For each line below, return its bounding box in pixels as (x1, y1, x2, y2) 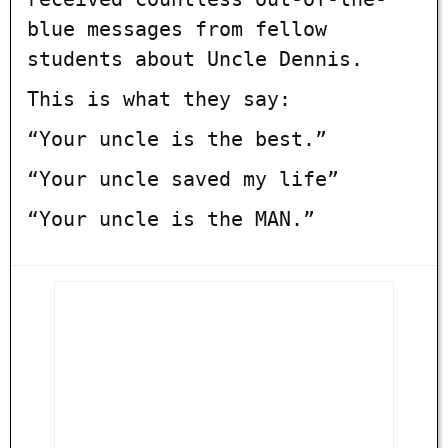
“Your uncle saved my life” (27, 166, 339, 191)
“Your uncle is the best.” (27, 126, 327, 151)
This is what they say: (27, 86, 291, 111)
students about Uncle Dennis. (27, 46, 363, 71)
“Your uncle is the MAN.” (27, 206, 315, 231)
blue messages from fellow (27, 16, 327, 41)
